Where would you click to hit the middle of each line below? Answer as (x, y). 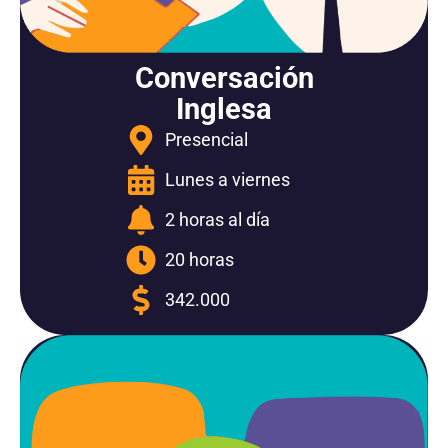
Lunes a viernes (227, 179)
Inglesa (224, 108)
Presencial (206, 139)
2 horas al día (217, 219)
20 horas (199, 259)
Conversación (224, 77)
